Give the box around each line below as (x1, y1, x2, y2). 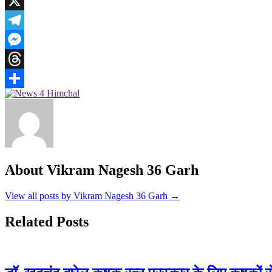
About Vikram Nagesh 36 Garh (5, 162, 199, 178)
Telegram (5, 34, 41, 45)
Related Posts (5, 213, 89, 229)
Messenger (5, 53, 46, 64)
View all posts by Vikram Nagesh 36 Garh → (5, 190, 180, 201)
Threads (5, 73, 36, 84)
